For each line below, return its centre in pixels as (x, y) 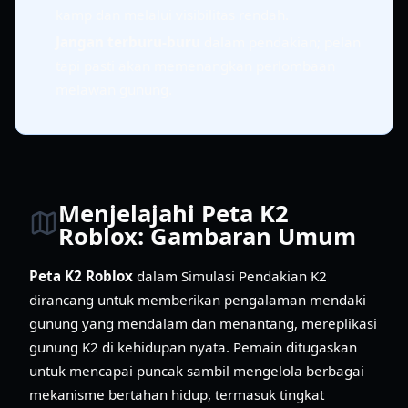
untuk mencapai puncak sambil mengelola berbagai (197, 370)
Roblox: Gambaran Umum (207, 237)
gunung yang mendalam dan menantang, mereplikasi (203, 323)
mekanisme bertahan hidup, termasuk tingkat (177, 394)
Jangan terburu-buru (128, 42)
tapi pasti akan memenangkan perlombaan (195, 66)
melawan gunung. (114, 89)
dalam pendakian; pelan (280, 42)
